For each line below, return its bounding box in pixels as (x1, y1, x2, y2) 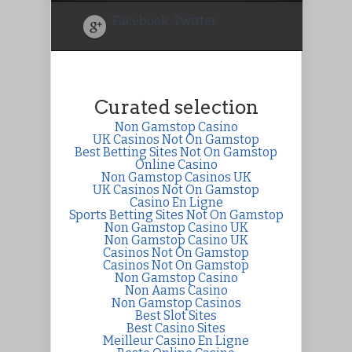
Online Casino (134, 156, 218, 172)
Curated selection (93, 95, 258, 119)
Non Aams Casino (124, 282, 228, 298)
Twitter (174, 13, 217, 28)
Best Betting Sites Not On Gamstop (75, 144, 277, 159)
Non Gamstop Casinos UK (101, 169, 251, 185)
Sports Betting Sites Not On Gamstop (68, 207, 284, 222)
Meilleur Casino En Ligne (103, 332, 249, 348)
